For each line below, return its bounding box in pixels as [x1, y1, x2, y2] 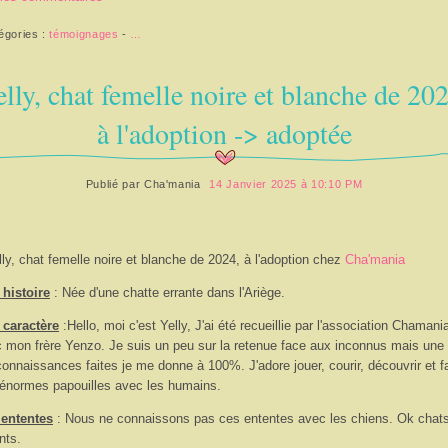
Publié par [85, 178, 144, 191]
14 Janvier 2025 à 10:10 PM [209, 178, 363, 191]
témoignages [49, 27, 119, 40]
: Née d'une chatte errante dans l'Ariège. [50, 285, 285, 301]
